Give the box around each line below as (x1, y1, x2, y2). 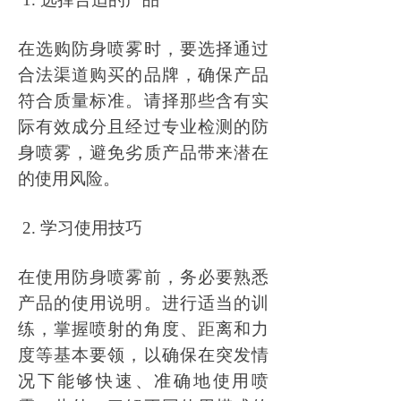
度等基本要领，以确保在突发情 (18, 346, 269, 364)
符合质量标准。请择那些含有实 (18, 91, 269, 110)
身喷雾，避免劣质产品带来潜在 (18, 143, 269, 162)
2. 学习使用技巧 (22, 218, 142, 237)
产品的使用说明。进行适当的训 (18, 294, 269, 312)
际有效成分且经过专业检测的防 (18, 117, 269, 136)
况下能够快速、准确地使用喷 (18, 371, 269, 390)
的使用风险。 (18, 169, 120, 188)
